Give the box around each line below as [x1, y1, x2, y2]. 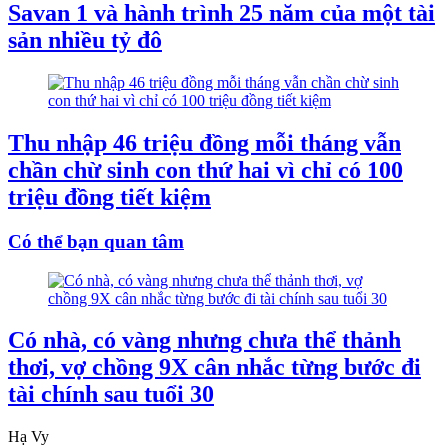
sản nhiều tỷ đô [8, 27, 162, 54]
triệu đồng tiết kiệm [8, 183, 211, 210]
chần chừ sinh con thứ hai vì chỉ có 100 [8, 156, 403, 183]
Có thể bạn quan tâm [8, 230, 184, 252]
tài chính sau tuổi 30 [8, 381, 214, 408]
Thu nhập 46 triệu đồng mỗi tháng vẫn [8, 129, 401, 156]
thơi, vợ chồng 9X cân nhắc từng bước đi [8, 354, 421, 381]
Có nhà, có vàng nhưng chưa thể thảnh [8, 327, 401, 354]
